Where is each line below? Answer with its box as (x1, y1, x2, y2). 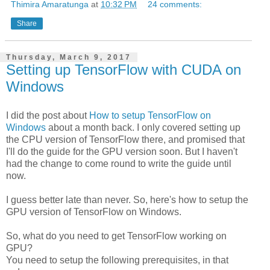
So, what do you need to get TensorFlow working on (6, 230, 227, 241)
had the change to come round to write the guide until (6, 158, 231, 169)
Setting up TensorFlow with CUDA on (6, 61, 241, 78)
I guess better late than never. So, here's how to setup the (6, 194, 248, 205)
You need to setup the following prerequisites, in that (6, 254, 228, 265)
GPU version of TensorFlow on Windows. (6, 206, 181, 217)
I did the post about (6, 110, 89, 121)
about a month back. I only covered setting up (46, 122, 240, 133)
